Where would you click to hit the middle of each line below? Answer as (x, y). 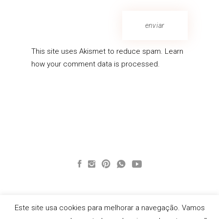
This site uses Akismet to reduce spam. (98, 52)
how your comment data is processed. (96, 64)
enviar (155, 26)
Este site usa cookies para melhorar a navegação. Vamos (109, 208)
